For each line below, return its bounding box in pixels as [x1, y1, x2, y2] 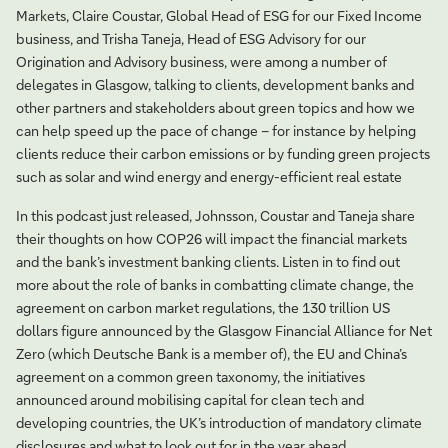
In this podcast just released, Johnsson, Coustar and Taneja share [16, 206, 415, 225]
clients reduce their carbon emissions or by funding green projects [16, 144, 430, 163]
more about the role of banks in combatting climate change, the [16, 275, 414, 294]
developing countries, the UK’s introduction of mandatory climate [16, 413, 422, 432]
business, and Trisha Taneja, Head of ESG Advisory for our [16, 29, 366, 48]
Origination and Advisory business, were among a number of [16, 52, 387, 71]
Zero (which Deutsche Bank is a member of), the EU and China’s [16, 344, 407, 363]
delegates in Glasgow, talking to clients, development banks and [16, 75, 414, 94]
